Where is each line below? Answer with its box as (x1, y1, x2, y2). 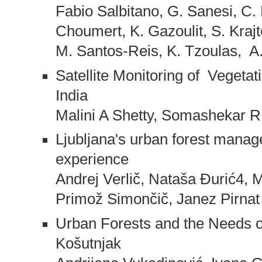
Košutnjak (55, 235, 121, 252)
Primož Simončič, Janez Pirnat (55, 191, 260, 208)
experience (55, 151, 129, 168)
